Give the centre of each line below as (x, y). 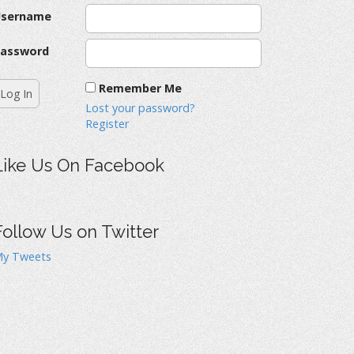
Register (107, 123)
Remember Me (140, 88)
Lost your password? (140, 107)
